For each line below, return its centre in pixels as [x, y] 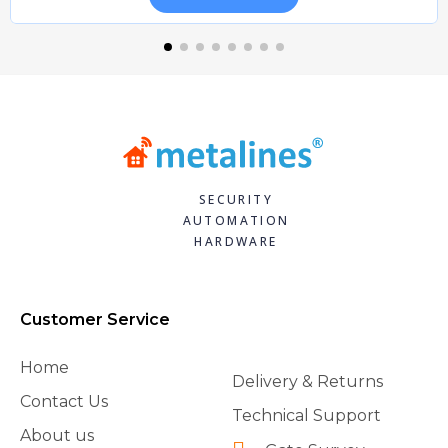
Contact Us [64, 401]
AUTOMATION [236, 220]
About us [57, 435]
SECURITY [236, 199]
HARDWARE [236, 241]
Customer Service [95, 319]
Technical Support [306, 415]
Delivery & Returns [307, 381]
